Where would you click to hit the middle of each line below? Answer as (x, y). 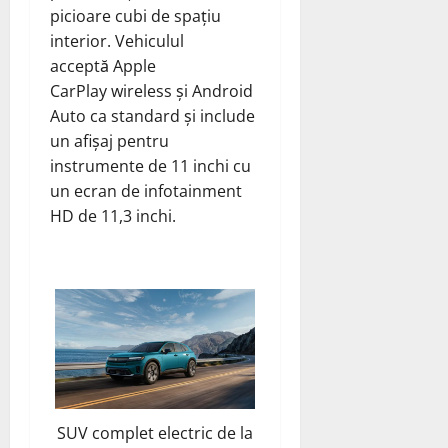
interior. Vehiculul (117, 41)
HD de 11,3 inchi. (113, 216)
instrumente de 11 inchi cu (150, 166)
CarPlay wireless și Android (151, 91)
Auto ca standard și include (152, 116)
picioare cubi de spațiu (135, 16)
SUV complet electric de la (154, 433)
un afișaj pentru (109, 141)
